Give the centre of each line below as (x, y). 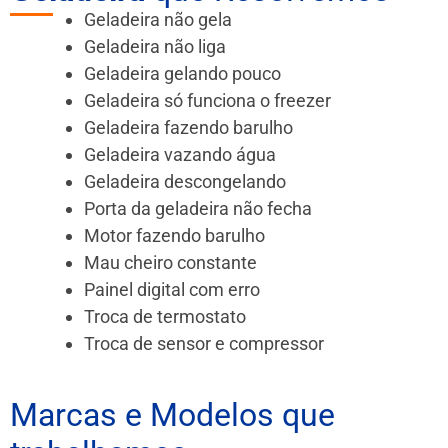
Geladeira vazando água (180, 154)
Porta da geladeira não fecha (198, 208)
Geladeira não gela (158, 19)
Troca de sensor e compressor (204, 343)
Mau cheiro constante (170, 262)
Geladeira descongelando (185, 181)
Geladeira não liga (155, 46)
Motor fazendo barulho (174, 235)
